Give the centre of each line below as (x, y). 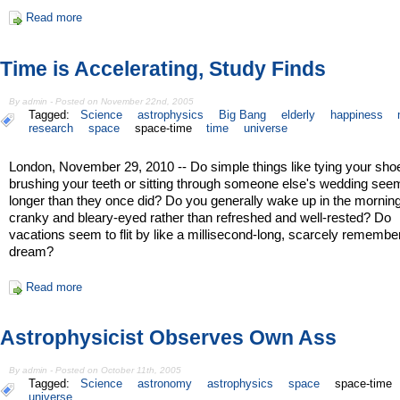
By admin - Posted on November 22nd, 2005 (102, 101)
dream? (32, 251)
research (51, 128)
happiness (356, 114)
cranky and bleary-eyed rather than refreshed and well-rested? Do (200, 217)
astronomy (165, 384)
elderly (298, 114)
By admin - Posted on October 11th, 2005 (96, 371)
